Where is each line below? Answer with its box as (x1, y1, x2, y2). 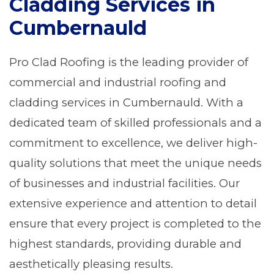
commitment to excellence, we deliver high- (9, 136, 257, 150)
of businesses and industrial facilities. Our (9, 176, 240, 190)
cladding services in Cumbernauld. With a (9, 95, 243, 109)
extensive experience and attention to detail (9, 196, 257, 210)
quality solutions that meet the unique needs (9, 156, 262, 170)
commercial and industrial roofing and (9, 75, 226, 89)
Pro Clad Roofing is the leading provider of (9, 55, 248, 69)
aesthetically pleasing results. (9, 257, 173, 271)
